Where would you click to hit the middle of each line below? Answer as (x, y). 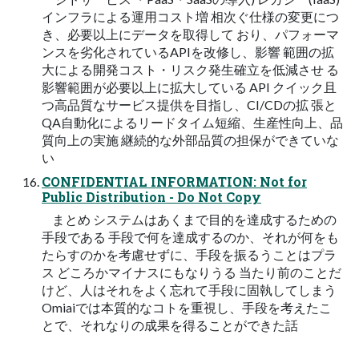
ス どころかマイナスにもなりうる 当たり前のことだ (192, 272)
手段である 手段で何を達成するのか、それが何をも (190, 236)
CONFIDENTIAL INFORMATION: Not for (174, 181)
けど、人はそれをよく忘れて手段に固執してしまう (189, 289)
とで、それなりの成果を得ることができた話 (170, 325)
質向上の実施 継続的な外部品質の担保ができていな (190, 139)
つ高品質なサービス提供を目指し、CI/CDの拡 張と (189, 104)
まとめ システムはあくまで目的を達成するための (189, 219)
